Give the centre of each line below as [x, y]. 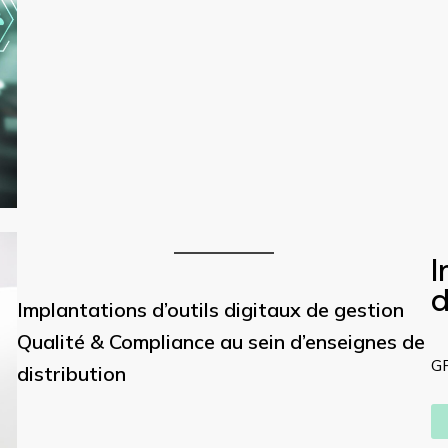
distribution [71, 373]
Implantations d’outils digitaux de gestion [210, 309]
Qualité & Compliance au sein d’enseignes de [220, 341]
